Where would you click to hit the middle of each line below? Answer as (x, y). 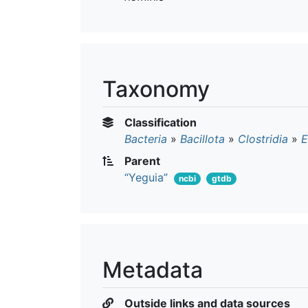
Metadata (153, 269)
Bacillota (202, 139)
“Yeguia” (146, 177)
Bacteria (146, 139)
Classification (159, 122)
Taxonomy (156, 89)
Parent (141, 161)
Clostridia (263, 139)
